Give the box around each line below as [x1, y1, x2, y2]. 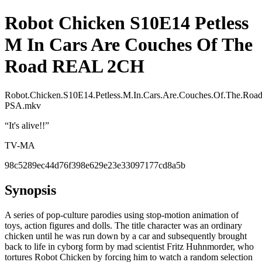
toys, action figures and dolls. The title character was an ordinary [5, 220, 242, 230]
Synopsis [5, 182, 56, 198]
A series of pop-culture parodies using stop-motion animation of [5, 209, 239, 220]
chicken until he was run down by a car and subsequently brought [5, 230, 247, 241]
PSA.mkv [5, 100, 41, 111]
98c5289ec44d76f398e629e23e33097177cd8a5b [5, 160, 185, 170]
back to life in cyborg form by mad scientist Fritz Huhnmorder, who [5, 241, 254, 251]
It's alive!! [9, 120, 45, 130]
